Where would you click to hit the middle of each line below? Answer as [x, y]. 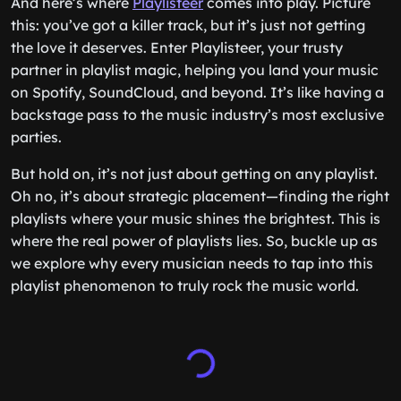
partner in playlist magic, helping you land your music [195, 70]
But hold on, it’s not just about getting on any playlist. [194, 174]
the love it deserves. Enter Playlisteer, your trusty [177, 47]
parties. [36, 137]
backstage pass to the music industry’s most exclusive [197, 115]
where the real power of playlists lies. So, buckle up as [194, 241]
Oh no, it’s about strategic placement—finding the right [200, 196]
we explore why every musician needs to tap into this [192, 263]
